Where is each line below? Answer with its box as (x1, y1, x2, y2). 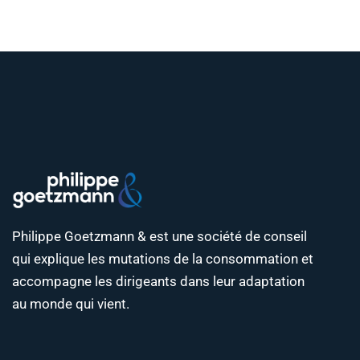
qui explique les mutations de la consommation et (12, 250, 313, 267)
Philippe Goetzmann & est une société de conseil (12, 227, 307, 244)
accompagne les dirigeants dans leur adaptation (12, 272, 305, 289)
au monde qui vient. (12, 295, 129, 312)
